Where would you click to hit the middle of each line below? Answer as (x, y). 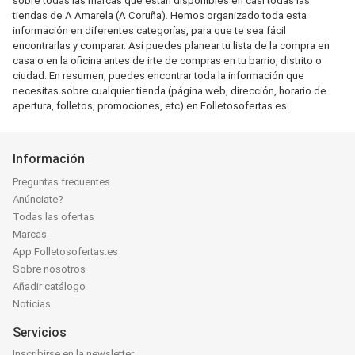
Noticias (32, 304)
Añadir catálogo (49, 286)
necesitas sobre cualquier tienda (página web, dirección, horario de (170, 91)
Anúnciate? (38, 199)
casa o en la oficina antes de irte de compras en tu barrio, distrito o (167, 61)
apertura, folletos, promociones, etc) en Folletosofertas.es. (151, 106)
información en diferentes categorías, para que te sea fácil (149, 31)
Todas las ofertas (53, 217)
